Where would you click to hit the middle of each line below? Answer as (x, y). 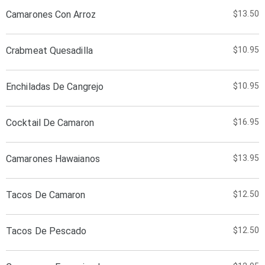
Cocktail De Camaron (50, 123)
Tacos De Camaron (46, 195)
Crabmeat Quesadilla (49, 51)
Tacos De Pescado (46, 231)
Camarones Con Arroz (51, 14)
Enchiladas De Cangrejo (55, 87)
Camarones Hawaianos (53, 159)
